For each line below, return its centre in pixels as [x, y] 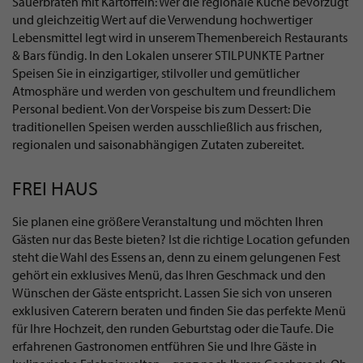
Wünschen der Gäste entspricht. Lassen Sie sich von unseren [172, 293]
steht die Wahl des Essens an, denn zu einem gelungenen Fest [176, 257]
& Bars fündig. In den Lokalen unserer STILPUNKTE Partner [168, 55]
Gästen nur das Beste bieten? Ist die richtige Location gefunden [181, 239]
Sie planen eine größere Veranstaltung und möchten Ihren [168, 222]
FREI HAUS [55, 188]
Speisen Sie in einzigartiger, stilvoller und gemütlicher [156, 73]
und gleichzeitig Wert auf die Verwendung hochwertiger [162, 19]
